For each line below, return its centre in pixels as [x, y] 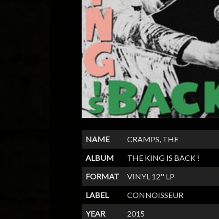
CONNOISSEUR [155, 195]
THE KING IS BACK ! [163, 158]
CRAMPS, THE [153, 139]
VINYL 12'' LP [151, 176]
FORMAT [102, 176]
